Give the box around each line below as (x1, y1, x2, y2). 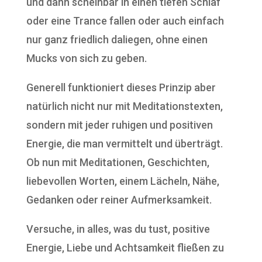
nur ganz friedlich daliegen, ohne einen (26, 33, 208, 46)
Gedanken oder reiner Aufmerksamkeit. (26, 194, 212, 206)
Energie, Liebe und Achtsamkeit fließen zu (26, 242, 224, 254)
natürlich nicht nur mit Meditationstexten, (26, 100, 223, 112)
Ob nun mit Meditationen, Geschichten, (26, 156, 209, 168)
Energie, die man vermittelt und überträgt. (26, 137, 223, 150)
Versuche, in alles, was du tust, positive (26, 223, 210, 235)
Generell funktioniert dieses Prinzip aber (26, 81, 216, 94)
